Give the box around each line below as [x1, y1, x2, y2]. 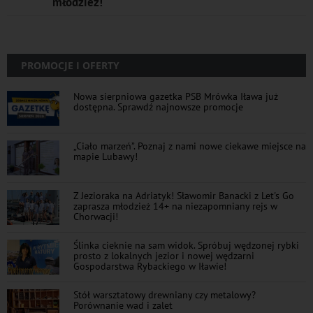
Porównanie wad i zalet [73, 298, 173, 312]
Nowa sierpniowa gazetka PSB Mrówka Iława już [73, 89, 278, 103]
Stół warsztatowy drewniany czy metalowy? [73, 287, 256, 301]
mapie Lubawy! [73, 149, 138, 163]
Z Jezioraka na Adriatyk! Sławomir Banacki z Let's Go [73, 188, 294, 202]
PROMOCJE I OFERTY [21, 58, 119, 72]
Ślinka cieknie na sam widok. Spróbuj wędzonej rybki [73, 238, 299, 252]
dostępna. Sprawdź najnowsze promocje [73, 99, 243, 113]
